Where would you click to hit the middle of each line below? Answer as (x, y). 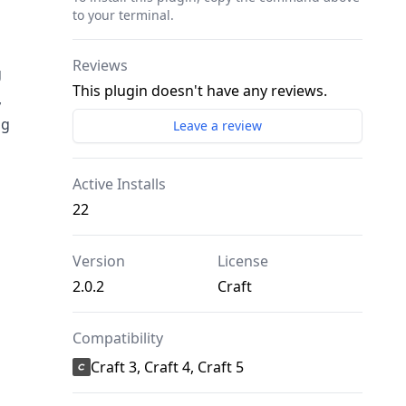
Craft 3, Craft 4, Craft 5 (167, 367)
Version (99, 261)
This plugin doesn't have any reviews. (200, 91)
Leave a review (217, 126)
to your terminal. (123, 15)
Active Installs (119, 184)
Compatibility (118, 338)
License (243, 261)
